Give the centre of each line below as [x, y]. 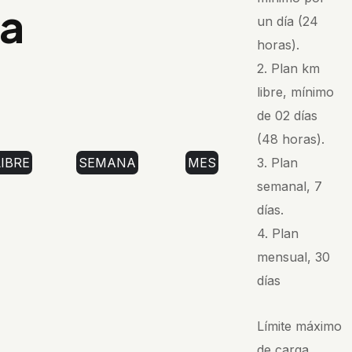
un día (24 [288, 21]
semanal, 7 [290, 186]
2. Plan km [289, 68]
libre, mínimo [296, 92]
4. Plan [278, 233]
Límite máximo [300, 326]
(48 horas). [291, 139]
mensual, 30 [294, 257]
